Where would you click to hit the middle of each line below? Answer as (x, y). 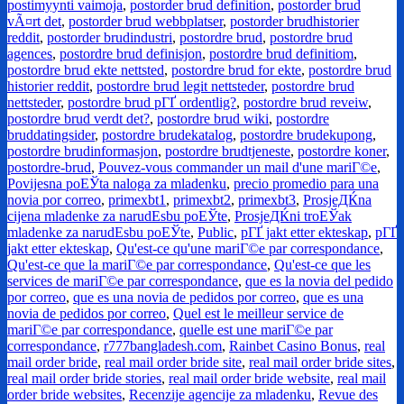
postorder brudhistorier (294, 22)
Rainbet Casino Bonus (293, 346)
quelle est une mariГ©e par (256, 330)
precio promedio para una (306, 184)
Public (216, 233)
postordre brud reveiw (306, 103)
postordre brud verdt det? (78, 119)
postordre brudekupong (306, 135)
